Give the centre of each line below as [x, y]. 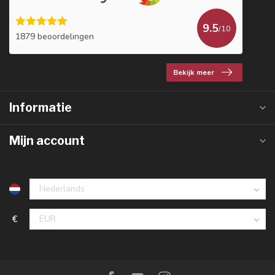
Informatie [41, 108]
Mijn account [47, 141]
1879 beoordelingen [55, 36]
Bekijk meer [194, 73]
